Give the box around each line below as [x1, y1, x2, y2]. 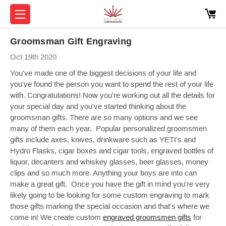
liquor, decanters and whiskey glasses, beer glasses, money [10, 157, 208, 166]
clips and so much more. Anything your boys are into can [10, 168, 197, 177]
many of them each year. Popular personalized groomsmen [10, 124, 207, 133]
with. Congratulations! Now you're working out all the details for [10, 90, 215, 99]
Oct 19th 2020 [10, 52, 56, 61]
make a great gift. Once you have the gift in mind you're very [10, 179, 210, 188]
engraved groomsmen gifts [103, 212, 191, 221]
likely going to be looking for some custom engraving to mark [10, 190, 209, 199]
